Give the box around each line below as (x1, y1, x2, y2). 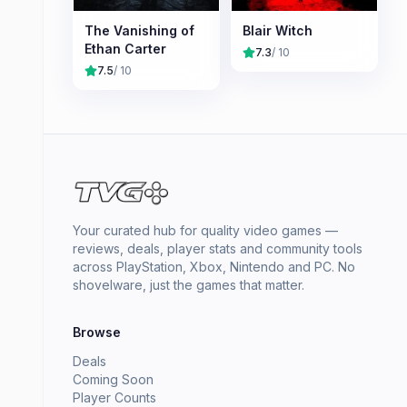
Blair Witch (243, 23, 313, 39)
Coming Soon (73, 372, 154, 388)
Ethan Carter (84, 41, 166, 57)
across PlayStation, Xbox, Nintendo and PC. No (73, 259, 355, 275)
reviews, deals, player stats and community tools (73, 241, 362, 257)
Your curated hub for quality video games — (73, 223, 338, 239)
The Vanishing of (84, 23, 194, 39)
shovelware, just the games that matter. (73, 277, 304, 293)
